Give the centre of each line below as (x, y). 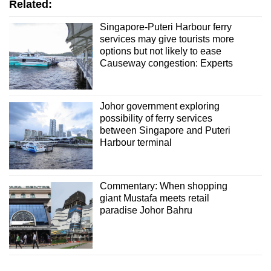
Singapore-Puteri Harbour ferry (165, 27)
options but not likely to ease (160, 51)
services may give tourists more (167, 39)
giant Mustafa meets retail (154, 198)
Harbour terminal (135, 143)
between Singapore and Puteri (165, 131)
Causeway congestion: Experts (166, 63)
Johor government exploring (159, 106)
